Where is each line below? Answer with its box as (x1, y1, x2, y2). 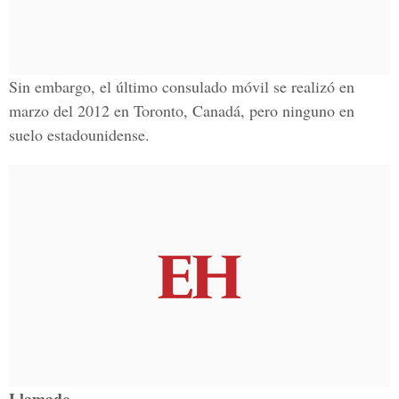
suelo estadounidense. (9, 124, 150, 145)
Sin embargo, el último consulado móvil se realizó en (9, 76, 354, 97)
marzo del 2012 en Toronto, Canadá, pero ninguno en (9, 100, 354, 121)
